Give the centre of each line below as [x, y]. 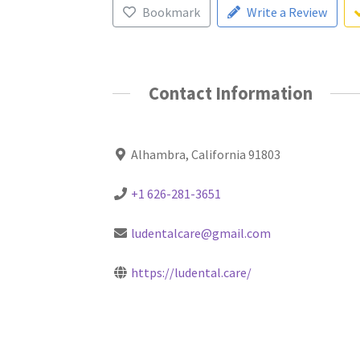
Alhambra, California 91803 [206, 154]
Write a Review [286, 12]
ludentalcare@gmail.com [201, 233]
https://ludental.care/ [192, 272]
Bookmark [171, 12]
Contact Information [230, 94]
